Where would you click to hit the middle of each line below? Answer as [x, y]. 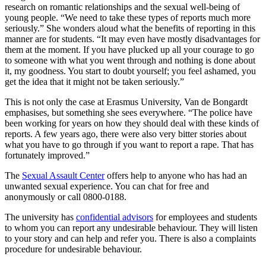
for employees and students [205, 217]
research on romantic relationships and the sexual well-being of [122, 7]
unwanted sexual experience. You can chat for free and [107, 186]
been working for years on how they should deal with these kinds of [132, 123]
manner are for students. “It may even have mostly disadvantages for [132, 39]
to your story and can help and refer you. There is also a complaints [130, 239]
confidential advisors [115, 217]
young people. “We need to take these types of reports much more [128, 18]
